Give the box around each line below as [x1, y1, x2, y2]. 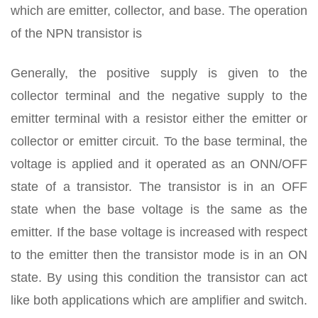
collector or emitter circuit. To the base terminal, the [11, 134, 307, 148]
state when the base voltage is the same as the [11, 202, 307, 216]
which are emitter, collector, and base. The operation [11, 4, 307, 18]
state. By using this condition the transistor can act [11, 270, 307, 285]
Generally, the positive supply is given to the [11, 66, 307, 80]
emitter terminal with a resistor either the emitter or [11, 111, 307, 126]
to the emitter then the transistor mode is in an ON [11, 248, 307, 262]
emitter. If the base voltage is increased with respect [11, 225, 307, 239]
